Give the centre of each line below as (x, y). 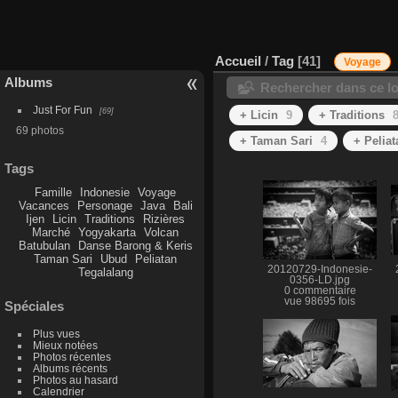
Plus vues (56, 334)
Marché (52, 232)
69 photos (40, 130)
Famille (54, 192)
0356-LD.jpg (320, 279)
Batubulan (44, 245)
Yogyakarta (107, 232)
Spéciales (34, 306)
